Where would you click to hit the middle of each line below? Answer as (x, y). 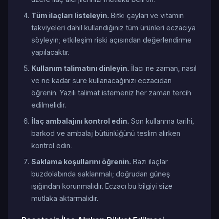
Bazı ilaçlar (149, 162)
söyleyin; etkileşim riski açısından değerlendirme (111, 40)
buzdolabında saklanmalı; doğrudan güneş (101, 174)
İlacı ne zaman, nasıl (163, 68)
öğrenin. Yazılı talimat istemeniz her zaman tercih (111, 93)
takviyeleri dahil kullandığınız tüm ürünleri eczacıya (113, 28)
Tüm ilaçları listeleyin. (70, 15)
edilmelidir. (49, 105)
